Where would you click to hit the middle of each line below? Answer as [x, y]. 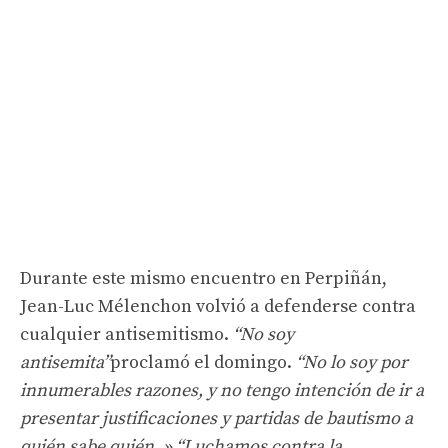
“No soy [263, 334]
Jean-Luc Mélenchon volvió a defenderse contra [218, 306]
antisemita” [65, 362]
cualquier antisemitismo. [126, 334]
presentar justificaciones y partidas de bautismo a [216, 418]
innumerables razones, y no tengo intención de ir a [222, 390]
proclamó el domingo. [203, 362]
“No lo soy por [352, 362]
